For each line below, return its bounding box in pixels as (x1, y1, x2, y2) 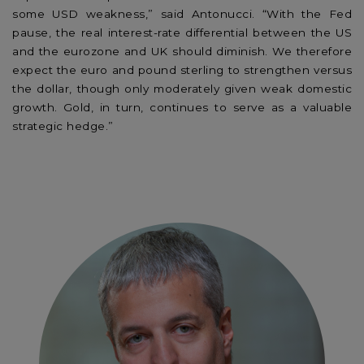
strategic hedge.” (12, 119, 114, 132)
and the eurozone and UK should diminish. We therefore (12, 44, 352, 58)
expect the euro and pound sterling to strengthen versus (12, 63, 352, 76)
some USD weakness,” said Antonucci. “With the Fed (12, 6, 352, 20)
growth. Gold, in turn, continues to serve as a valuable (12, 100, 352, 114)
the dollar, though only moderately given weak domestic (12, 81, 352, 95)
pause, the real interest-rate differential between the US (12, 25, 352, 39)
